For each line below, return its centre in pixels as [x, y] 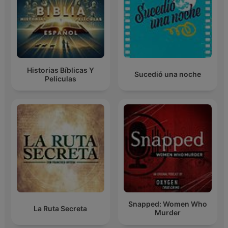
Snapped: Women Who [167, 204]
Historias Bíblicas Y [60, 70]
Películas [60, 78]
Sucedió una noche [167, 74]
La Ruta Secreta [61, 208]
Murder [167, 213]
